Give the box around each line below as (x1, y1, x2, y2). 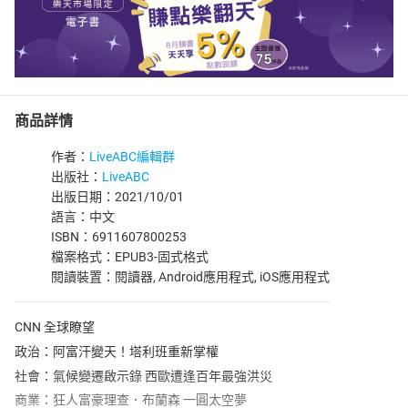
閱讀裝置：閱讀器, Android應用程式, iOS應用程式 (51, 270, 330, 284)
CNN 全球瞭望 (15, 320, 95, 334)
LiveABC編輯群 (89, 149, 175, 164)
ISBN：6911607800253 (51, 229, 187, 244)
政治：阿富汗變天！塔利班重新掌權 (15, 343, 219, 359)
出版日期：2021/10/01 (51, 189, 184, 204)
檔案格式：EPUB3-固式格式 (51, 250, 209, 264)
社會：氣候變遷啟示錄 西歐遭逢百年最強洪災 (15, 368, 272, 383)
